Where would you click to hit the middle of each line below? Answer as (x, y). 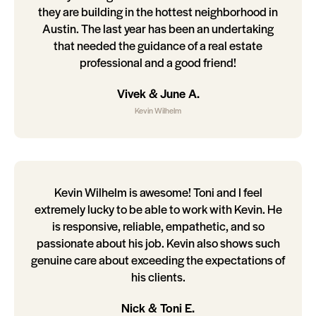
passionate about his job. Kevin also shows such (158, 243)
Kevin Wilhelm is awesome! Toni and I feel (158, 192)
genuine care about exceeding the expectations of (158, 260)
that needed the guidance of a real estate (158, 45)
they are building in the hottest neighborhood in (158, 12)
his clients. (158, 277)
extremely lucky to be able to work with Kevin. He (158, 209)
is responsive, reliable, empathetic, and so (158, 226)
